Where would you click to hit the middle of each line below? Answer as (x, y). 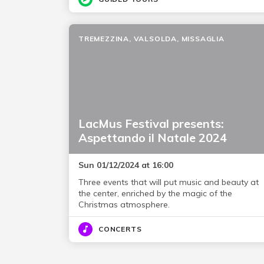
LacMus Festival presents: (151, 123)
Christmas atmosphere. (124, 204)
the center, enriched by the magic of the (155, 193)
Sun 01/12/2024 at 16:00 (126, 165)
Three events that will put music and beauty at (169, 182)
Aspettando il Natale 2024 (153, 138)
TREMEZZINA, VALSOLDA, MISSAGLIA (151, 39)
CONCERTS (120, 229)
